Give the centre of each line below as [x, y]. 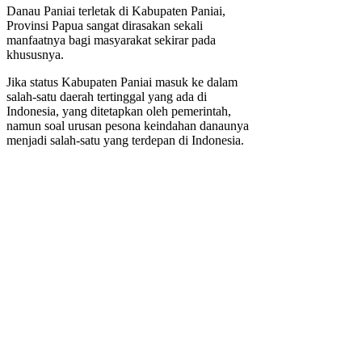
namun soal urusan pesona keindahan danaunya [128, 126]
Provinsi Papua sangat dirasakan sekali [105, 26]
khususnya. [35, 55]
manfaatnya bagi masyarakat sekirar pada [111, 40]
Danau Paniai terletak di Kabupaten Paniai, [116, 11]
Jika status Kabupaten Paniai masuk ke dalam [122, 82]
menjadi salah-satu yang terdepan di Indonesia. [125, 141]
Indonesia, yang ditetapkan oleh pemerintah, [119, 112]
